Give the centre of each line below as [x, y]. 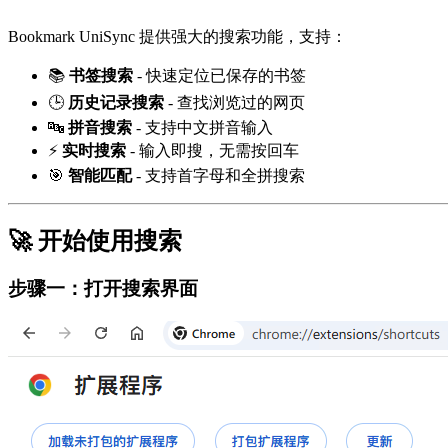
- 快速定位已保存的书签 [219, 75]
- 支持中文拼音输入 [202, 127]
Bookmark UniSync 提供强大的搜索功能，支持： [177, 36]
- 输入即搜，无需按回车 [212, 150]
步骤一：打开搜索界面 [103, 289]
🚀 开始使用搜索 [95, 240]
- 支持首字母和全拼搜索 [218, 175]
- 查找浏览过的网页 [234, 102]
